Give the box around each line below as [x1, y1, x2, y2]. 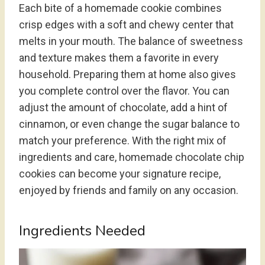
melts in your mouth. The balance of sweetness [19, 35, 243, 47]
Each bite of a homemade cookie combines [19, 2, 222, 14]
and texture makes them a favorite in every [19, 51, 219, 64]
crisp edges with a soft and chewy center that [19, 18, 234, 31]
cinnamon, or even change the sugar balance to [19, 118, 240, 130]
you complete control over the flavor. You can [19, 85, 230, 97]
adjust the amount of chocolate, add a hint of [19, 101, 228, 114]
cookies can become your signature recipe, [19, 167, 221, 180]
